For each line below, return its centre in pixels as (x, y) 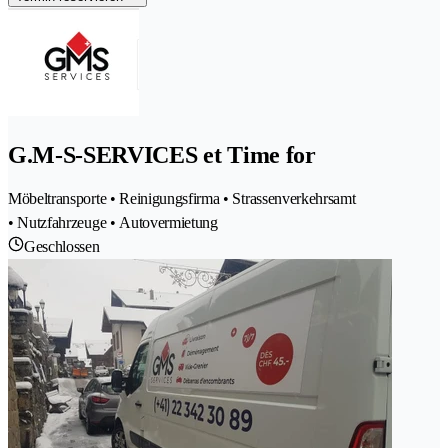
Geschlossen (62, 246)
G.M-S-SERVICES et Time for (162, 154)
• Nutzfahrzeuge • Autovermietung (113, 222)
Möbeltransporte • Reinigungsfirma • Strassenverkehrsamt (182, 198)
